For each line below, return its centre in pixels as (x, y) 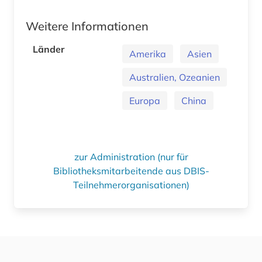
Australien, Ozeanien (175, 77)
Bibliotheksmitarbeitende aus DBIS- (131, 170)
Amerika (148, 54)
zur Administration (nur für (131, 156)
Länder (49, 49)
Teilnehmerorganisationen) (131, 185)
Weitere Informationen (87, 26)
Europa (145, 100)
